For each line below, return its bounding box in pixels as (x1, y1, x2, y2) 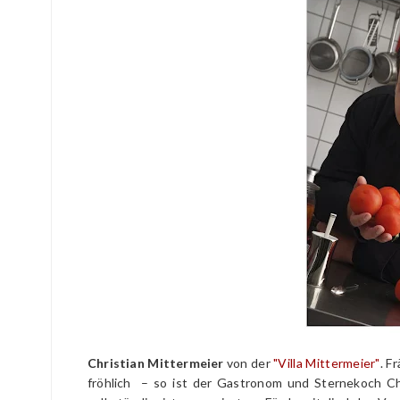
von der (223, 355, 274, 371)
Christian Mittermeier (87, 355, 224, 371)
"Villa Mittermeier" (273, 355, 380, 371)
